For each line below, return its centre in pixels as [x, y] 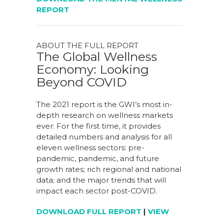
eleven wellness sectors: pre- [90, 148]
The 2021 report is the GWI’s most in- [104, 105]
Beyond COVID [82, 82]
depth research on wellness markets [105, 115]
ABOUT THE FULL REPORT [87, 46]
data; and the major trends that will [101, 180]
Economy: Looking [93, 69]
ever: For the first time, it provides [98, 126]
